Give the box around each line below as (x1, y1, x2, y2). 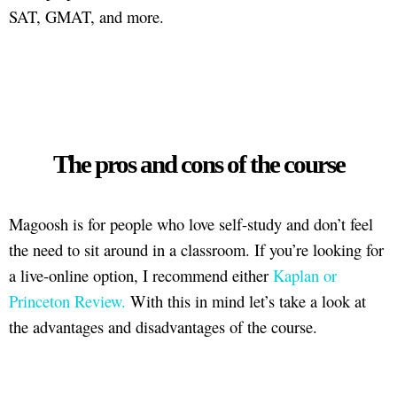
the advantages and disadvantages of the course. (9, 315, 317, 338)
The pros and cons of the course (52, 149, 345, 178)
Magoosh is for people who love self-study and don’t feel (9, 212, 373, 235)
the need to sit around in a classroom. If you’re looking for (9, 237, 384, 261)
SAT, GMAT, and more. (9, 5, 164, 27)
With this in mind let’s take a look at (126, 289, 366, 312)
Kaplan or (273, 263, 337, 286)
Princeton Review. (9, 289, 126, 312)
